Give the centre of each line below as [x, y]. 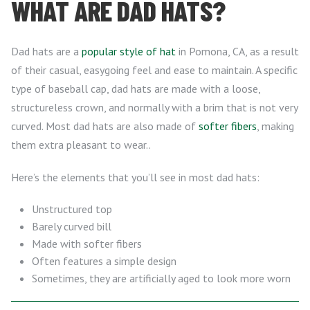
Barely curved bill [72, 226]
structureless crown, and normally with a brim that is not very [154, 107]
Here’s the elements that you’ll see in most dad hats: [135, 177]
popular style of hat [129, 51]
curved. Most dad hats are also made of [105, 126]
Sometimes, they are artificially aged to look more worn [161, 278]
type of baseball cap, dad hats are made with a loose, [136, 89]
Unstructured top [72, 209]
